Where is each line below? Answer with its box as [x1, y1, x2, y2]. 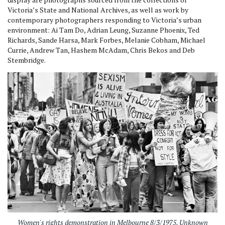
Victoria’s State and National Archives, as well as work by [8, 5, 188, 15]
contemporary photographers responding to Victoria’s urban [8, 15, 201, 25]
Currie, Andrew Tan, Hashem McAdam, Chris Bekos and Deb [8, 45, 195, 55]
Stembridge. [8, 55, 46, 65]
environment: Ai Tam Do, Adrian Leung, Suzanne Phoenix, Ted [8, 25, 199, 35]
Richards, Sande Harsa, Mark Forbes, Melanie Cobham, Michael [8, 35, 205, 45]
